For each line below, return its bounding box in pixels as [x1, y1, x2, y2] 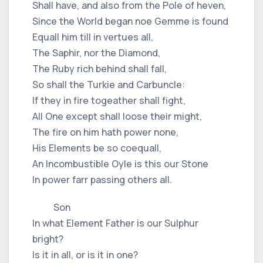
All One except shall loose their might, [32, 109, 202, 123]
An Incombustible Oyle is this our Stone [32, 157, 208, 170]
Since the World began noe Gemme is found [32, 14, 228, 28]
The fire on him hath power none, [32, 125, 178, 139]
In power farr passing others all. [32, 173, 172, 186]
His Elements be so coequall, [32, 141, 161, 154]
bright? [32, 232, 63, 245]
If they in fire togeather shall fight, [32, 93, 186, 107]
